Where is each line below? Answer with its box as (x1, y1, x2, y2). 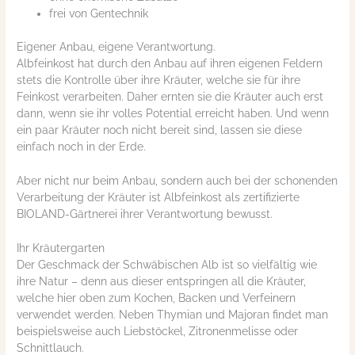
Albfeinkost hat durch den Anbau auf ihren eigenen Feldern (17, 57, 323, 70)
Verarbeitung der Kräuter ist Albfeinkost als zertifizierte (17, 190, 300, 204)
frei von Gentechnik (49, 7, 149, 21)
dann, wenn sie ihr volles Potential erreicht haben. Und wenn (17, 107, 330, 120)
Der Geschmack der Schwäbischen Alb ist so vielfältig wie (17, 258, 318, 271)
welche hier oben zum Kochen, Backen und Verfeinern (17, 291, 296, 304)
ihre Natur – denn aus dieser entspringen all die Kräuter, (17, 274, 307, 288)
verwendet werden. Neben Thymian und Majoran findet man (17, 307, 329, 321)
